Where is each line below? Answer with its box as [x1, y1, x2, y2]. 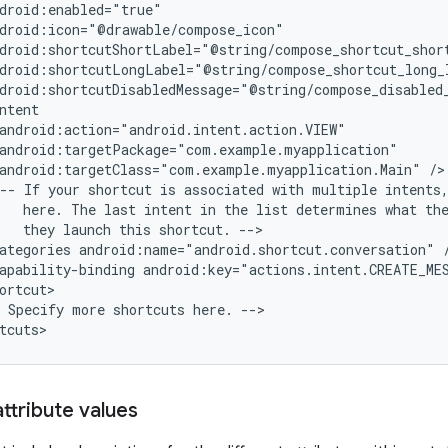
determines [296, 200, 377, 220]
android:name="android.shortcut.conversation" [79, 240, 435, 260]
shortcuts [113, 300, 185, 320]
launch [63, 220, 111, 240]
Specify [8, 300, 64, 320]
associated [184, 180, 264, 200]
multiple [312, 180, 377, 200]
